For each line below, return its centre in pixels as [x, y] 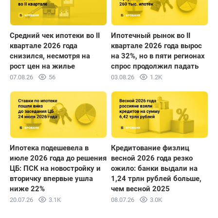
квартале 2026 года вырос [156, 45]
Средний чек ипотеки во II [55, 35]
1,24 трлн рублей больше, [156, 179]
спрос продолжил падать [155, 66]
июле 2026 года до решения [58, 158]
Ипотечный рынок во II [151, 35]
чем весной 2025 [140, 189]
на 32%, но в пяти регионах [158, 56]
